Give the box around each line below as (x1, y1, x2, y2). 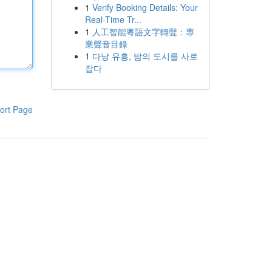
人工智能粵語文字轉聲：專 (92, 25, 194, 38)
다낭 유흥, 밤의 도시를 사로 (92, 50, 198, 62)
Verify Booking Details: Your (92, 1, 198, 13)
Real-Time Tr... (84, 13, 141, 25)
